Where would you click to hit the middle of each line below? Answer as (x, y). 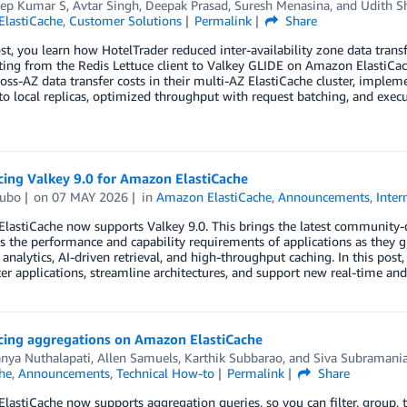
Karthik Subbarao (233, 357)
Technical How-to (165, 372)
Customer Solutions (125, 20)
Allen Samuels (137, 357)
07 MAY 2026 (90, 196)
